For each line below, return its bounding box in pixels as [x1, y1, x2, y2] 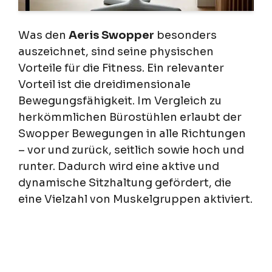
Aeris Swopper [69, 28, 154, 42]
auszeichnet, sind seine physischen [18, 44, 214, 58]
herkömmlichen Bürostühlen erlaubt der [18, 110, 242, 124]
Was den [18, 28, 69, 42]
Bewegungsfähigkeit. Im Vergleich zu [18, 93, 222, 107]
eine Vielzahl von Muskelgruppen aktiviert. [18, 192, 253, 206]
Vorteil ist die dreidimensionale [18, 77, 191, 91]
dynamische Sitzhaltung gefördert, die [18, 175, 231, 189]
